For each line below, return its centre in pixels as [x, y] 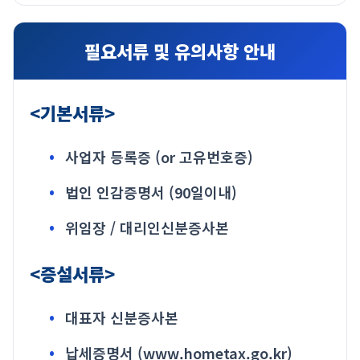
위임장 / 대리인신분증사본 [147, 227]
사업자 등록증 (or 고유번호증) [159, 156]
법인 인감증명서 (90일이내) [151, 192]
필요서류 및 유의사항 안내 [180, 50]
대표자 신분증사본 [122, 317]
